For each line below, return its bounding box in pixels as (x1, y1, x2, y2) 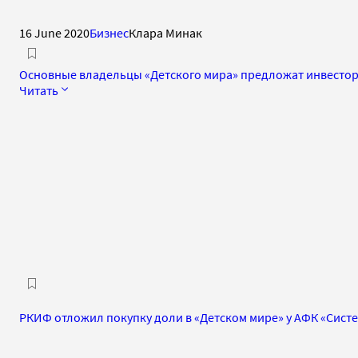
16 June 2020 (19, 24, 89, 41)
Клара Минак (129, 24, 202, 41)
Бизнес (89, 24, 129, 41)
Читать (19, 82, 58, 98)
